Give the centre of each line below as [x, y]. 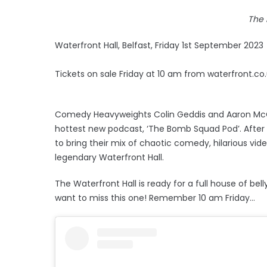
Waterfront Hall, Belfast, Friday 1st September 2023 [159, 45]
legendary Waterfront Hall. [109, 157]
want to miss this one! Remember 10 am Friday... [155, 198]
